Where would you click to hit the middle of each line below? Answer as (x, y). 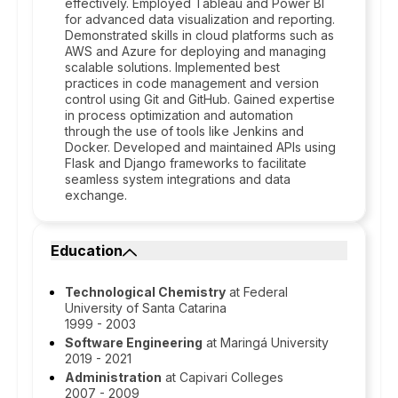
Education (87, 251)
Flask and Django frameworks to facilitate (186, 163)
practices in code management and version (192, 83)
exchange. (96, 195)
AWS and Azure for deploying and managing (195, 51)
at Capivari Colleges (223, 377)
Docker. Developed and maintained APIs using (200, 147)
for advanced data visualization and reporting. (200, 19)
